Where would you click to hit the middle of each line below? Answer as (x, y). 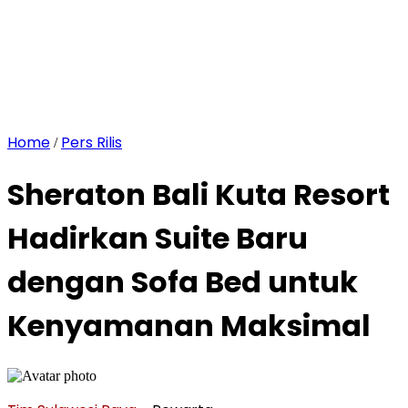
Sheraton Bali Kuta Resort (199, 195)
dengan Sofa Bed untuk (183, 282)
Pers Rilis (92, 143)
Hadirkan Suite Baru (158, 239)
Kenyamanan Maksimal (189, 326)
